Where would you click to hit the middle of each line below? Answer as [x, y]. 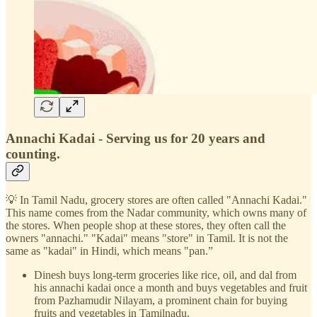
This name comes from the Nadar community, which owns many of [156, 213]
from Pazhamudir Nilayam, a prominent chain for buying [161, 301]
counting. [33, 154]
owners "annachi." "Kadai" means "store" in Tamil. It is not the [147, 238]
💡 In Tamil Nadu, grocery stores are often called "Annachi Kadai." [156, 200]
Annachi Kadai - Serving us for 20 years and [136, 138]
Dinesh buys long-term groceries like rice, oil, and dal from [165, 275]
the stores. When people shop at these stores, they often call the [146, 226]
